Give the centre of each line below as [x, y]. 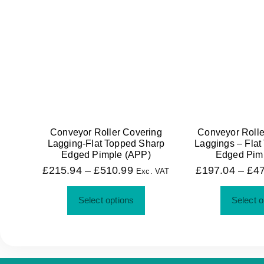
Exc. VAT [153, 171]
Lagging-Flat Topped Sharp [106, 144]
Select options [106, 200]
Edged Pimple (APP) [106, 155]
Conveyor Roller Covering [106, 133]
